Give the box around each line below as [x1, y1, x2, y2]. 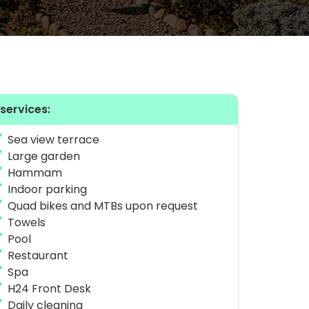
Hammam [7, 165, 62, 181]
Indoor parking [7, 181, 87, 197]
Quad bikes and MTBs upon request [7, 198, 198, 214]
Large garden [7, 148, 80, 164]
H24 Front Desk [7, 281, 91, 297]
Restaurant [7, 248, 68, 263]
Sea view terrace [7, 132, 99, 148]
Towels [7, 215, 46, 230]
